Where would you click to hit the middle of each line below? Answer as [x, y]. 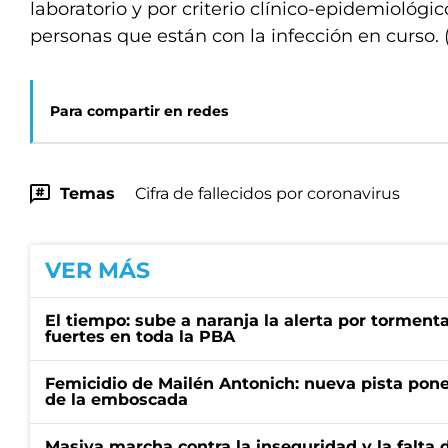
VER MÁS [97, 270]
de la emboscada [116, 399]
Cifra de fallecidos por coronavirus [267, 193]
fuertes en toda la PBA [140, 336]
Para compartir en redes [139, 111]
